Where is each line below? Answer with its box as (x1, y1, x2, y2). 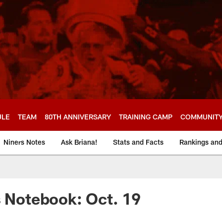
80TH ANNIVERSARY (45, 112, 111, 121)
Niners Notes (3, 138, 45, 146)
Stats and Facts (113, 138, 164, 146)
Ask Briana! (61, 138, 97, 146)
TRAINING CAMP (119, 112, 172, 121)
